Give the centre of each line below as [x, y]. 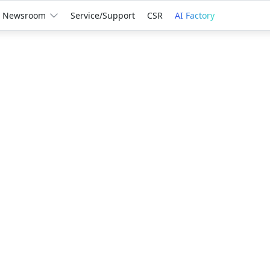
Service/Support [102, 15]
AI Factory [194, 15]
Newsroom [24, 15]
